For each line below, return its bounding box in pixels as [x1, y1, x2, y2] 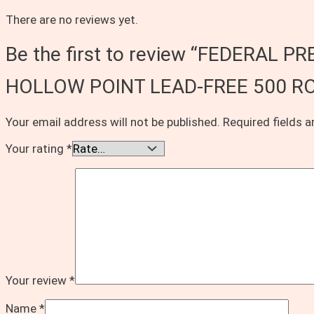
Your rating [6, 142, 67, 156]
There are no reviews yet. [6, 13, 138, 27]
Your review [6, 273, 69, 288]
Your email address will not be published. [6, 115, 220, 130]
